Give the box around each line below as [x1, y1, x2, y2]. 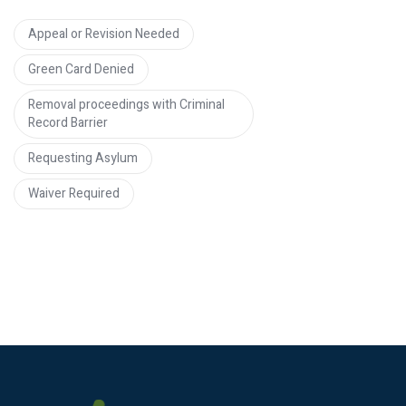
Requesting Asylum [28, 148, 138, 168]
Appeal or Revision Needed [28, 24, 179, 43]
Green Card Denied [28, 59, 134, 79]
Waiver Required [28, 183, 120, 203]
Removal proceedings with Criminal [28, 94, 225, 114]
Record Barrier [28, 112, 108, 132]
